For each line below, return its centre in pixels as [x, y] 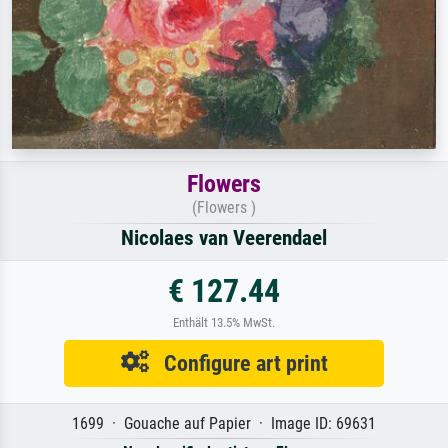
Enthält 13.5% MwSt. [224, 323]
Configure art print [238, 363]
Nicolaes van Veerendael [224, 238]
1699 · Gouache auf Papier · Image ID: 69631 [224, 424]
